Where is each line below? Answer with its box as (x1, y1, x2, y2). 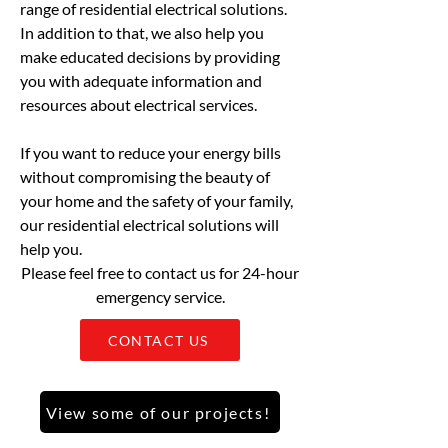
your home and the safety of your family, (20, 191, 293, 210)
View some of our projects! (45, 402, 271, 422)
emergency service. (95, 287, 225, 306)
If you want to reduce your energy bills (20, 143, 281, 162)
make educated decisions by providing (20, 47, 280, 66)
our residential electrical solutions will (20, 215, 279, 234)
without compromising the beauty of (20, 167, 270, 186)
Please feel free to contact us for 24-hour (21, 263, 299, 282)
